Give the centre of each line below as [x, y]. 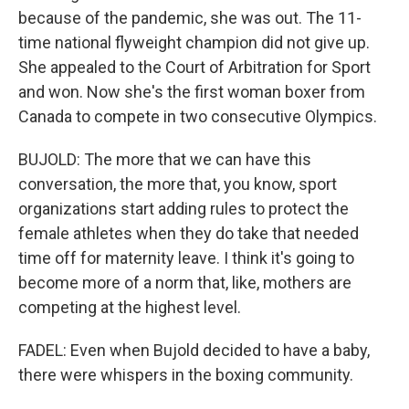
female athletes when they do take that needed [189, 233]
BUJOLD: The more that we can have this [165, 159]
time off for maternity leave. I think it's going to [186, 258]
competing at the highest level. [130, 307]
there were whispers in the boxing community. [186, 375]
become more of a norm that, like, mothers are [185, 283]
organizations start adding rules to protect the [184, 209]
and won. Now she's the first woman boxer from [192, 92]
